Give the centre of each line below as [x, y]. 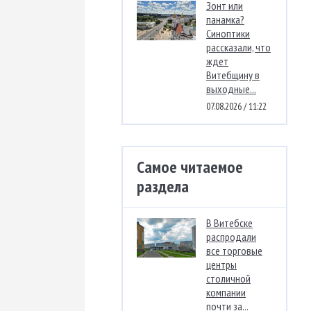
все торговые [234, 251]
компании [226, 293]
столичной [228, 279]
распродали [231, 237]
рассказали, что [238, 48]
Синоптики [228, 34]
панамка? [225, 20]
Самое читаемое [190, 167]
